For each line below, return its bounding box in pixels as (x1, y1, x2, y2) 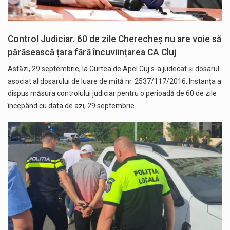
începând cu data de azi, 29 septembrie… (8, 102, 139, 110)
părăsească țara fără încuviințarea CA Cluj (8, 47, 176, 58)
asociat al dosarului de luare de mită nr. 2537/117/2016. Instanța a (8, 77, 221, 86)
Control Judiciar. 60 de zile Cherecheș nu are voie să (8, 34, 221, 45)
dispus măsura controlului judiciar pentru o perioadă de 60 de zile (8, 89, 217, 98)
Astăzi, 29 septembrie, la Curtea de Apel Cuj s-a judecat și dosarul (8, 65, 219, 73)
